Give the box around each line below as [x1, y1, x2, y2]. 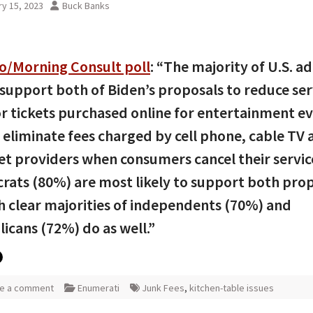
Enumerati [78, 282, 119, 294]
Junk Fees [142, 282, 184, 294]
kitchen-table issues [189, 282, 274, 294]
